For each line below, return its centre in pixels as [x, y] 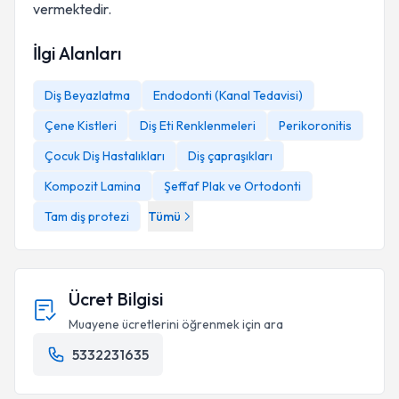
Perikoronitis [315, 126]
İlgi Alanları [77, 53]
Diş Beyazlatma [87, 95]
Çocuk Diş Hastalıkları [105, 156]
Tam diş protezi [87, 216]
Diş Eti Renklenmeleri [198, 126]
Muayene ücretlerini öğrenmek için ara [176, 324]
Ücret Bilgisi [116, 299]
